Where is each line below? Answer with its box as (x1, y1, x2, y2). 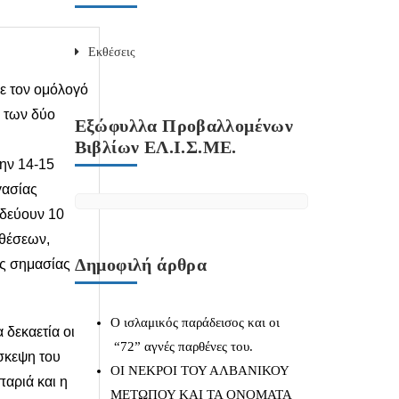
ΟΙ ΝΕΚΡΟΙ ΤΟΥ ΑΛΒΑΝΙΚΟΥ (110, 363, 289, 378)
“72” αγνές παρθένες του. (110, 339, 253, 354)
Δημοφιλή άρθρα (74, 255, 208, 274)
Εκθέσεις (87, 45, 135, 59)
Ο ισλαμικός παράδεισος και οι (110, 315, 280, 330)
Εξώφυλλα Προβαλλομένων (74, 116, 294, 135)
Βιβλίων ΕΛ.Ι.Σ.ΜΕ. (74, 137, 237, 157)
